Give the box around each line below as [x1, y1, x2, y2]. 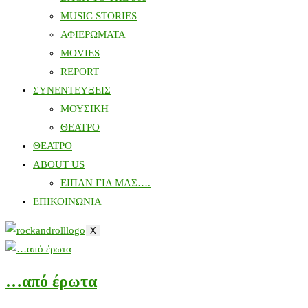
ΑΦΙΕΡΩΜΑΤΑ [60, 29, 126, 40]
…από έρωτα [5, 272, 97, 290]
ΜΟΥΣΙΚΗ [60, 103, 109, 114]
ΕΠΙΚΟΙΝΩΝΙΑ [33, 196, 102, 207]
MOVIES [60, 47, 100, 58]
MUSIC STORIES [60, 10, 137, 21]
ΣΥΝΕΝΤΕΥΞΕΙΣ [33, 85, 111, 96]
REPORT [60, 66, 99, 77]
